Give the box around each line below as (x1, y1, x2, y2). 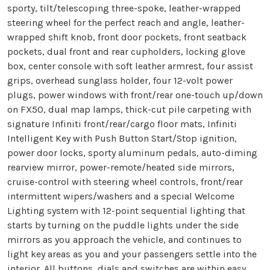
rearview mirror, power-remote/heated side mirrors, (7, 162, 234, 174)
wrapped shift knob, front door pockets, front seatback (7, 31, 246, 43)
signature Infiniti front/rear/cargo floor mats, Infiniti (7, 118, 237, 130)
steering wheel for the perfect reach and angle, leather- (7, 17, 245, 29)
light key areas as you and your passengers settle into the (7, 248, 257, 260)
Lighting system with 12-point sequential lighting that (7, 205, 245, 217)
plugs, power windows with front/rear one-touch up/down (7, 89, 263, 101)
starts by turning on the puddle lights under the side (7, 219, 239, 231)
